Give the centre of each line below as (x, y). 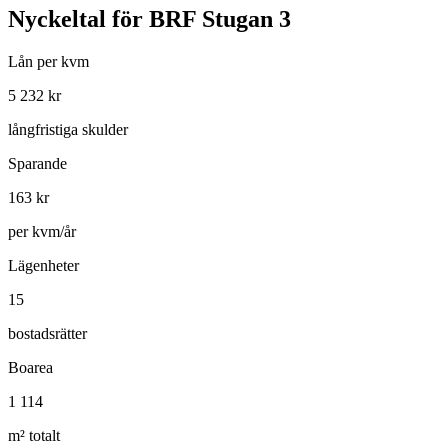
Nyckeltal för (78, 18)
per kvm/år (42, 231)
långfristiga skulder (68, 129)
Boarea (30, 367)
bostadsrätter (47, 333)
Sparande (37, 163)
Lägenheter (43, 265)
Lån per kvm (48, 61)
